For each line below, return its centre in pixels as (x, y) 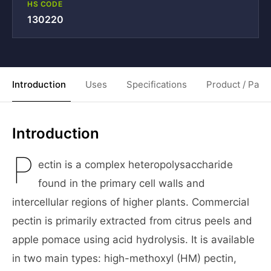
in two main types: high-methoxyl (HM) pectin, (124, 258)
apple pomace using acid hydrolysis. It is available (133, 240)
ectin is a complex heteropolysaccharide (136, 165)
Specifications (157, 84)
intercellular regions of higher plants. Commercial (131, 202)
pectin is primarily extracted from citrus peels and (132, 221)
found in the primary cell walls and (122, 183)
